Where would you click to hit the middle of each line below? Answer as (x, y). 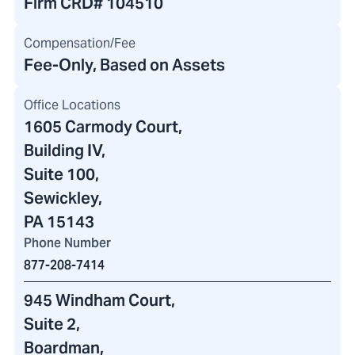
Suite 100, (61, 174)
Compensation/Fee (80, 43)
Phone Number (67, 243)
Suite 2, (52, 324)
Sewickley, (63, 198)
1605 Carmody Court (101, 127)
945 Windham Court (97, 300)
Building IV (63, 151)
